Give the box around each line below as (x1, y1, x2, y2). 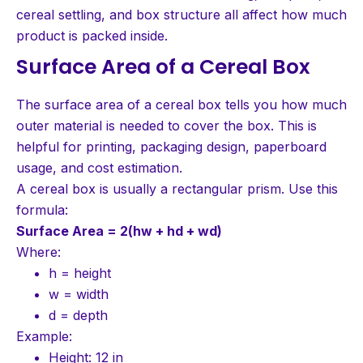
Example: (16, 327, 72, 344)
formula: (16, 201, 68, 218)
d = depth (49, 306, 108, 323)
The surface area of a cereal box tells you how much (16, 96, 347, 113)
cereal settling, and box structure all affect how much (16, 6, 347, 23)
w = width (49, 285, 109, 302)
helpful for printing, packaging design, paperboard (16, 138, 327, 155)
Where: (16, 243, 61, 260)
